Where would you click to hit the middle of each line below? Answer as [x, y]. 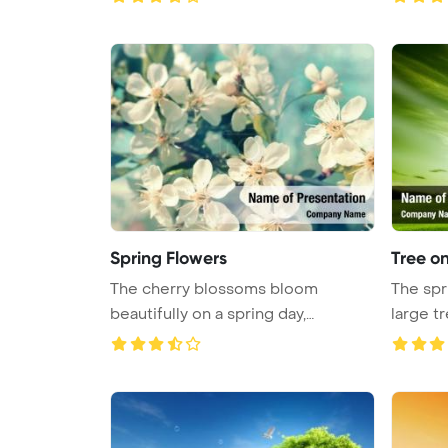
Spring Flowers [168, 257]
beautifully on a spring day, [208, 313]
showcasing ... [160, 338]
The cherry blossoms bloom [214, 288]
